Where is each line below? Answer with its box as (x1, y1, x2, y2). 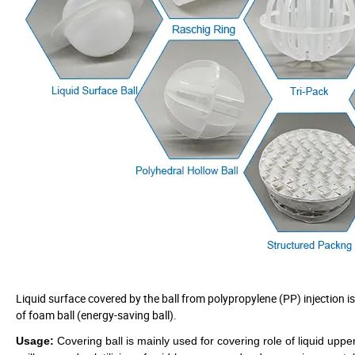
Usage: (16, 334, 54, 347)
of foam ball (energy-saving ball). (16, 307, 177, 323)
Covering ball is (54, 334, 137, 347)
